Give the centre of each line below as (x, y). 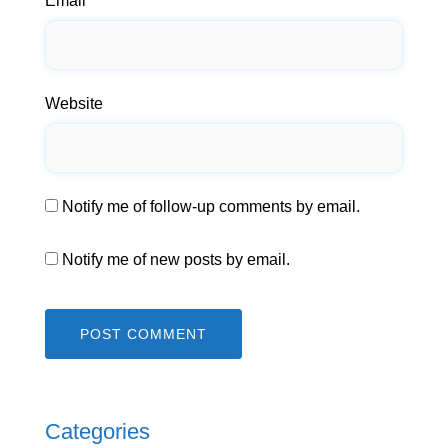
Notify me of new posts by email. (176, 260)
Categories (97, 432)
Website (74, 104)
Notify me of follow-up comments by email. (211, 207)
